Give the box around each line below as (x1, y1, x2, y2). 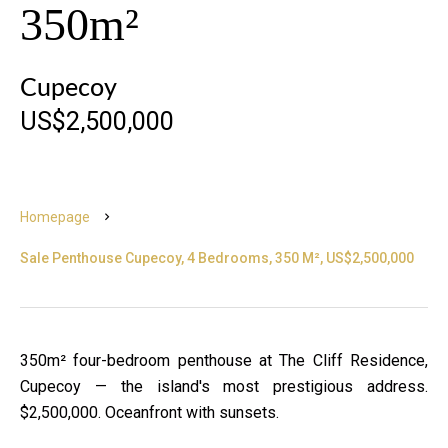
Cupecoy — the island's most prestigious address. (20, 377, 428, 396)
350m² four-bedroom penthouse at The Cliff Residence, (20, 351, 428, 370)
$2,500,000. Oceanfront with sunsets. (20, 403, 279, 422)
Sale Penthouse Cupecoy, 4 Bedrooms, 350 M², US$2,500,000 (20, 250, 414, 266)
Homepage (20, 209, 90, 225)
